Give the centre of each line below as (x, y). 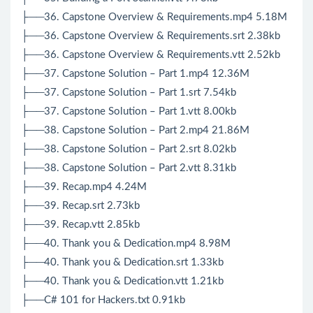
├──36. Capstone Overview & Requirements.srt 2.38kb (151, 36)
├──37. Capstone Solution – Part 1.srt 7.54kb (129, 93)
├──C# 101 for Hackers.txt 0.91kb (103, 300)
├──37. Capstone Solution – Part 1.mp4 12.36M (135, 74)
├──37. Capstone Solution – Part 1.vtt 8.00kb (129, 112)
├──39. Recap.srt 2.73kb (80, 206)
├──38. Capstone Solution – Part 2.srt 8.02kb (129, 150)
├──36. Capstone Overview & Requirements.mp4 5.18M (154, 17)
